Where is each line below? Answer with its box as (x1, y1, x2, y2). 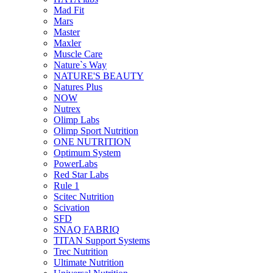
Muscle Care (54, 48, 102, 59)
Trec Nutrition (54, 246, 108, 257)
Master (54, 26, 80, 37)
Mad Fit (54, 4, 84, 15)
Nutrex (54, 103, 80, 114)
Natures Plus (54, 81, 102, 92)
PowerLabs (54, 158, 97, 169)
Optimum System (54, 147, 121, 158)
